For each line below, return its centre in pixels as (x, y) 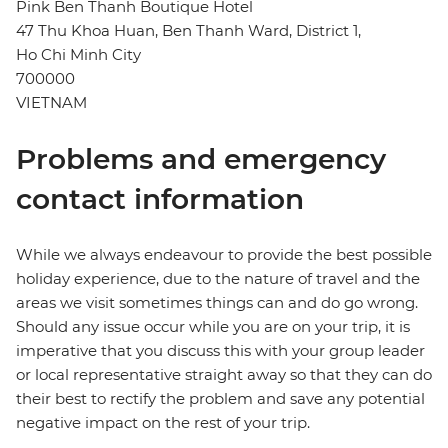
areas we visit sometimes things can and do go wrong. (217, 303)
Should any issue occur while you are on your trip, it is (213, 327)
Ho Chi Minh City (78, 55)
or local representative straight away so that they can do (224, 375)
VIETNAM (51, 103)
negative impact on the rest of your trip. (163, 423)
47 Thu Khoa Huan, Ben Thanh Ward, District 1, (188, 31)
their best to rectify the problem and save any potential (220, 399)
